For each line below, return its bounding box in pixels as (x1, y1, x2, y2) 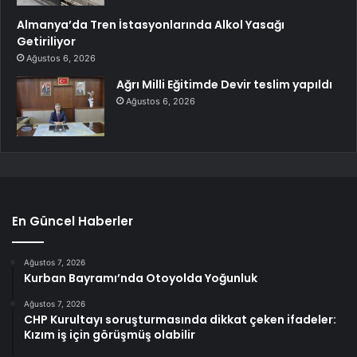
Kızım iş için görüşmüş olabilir (24, 327, 195, 343)
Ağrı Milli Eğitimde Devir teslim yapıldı (116, 76, 332, 93)
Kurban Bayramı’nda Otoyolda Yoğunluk (24, 270, 257, 287)
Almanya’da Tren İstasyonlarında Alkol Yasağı (17, 17, 284, 33)
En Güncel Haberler (12, 213, 133, 230)
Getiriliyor (17, 33, 76, 50)
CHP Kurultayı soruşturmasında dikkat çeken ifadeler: (24, 312, 336, 328)
